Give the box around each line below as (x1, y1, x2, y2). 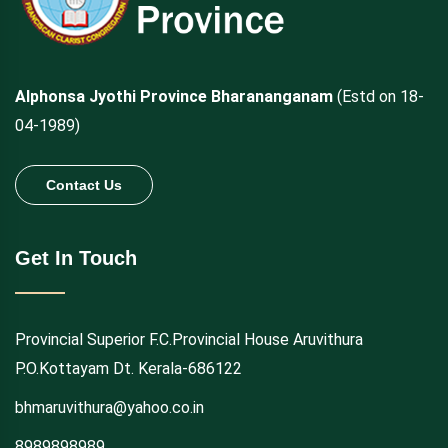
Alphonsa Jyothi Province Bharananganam (15, 86, 337, 106)
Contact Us (46, 176, 122, 193)
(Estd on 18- (337, 86, 424, 106)
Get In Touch (15, 246, 137, 269)
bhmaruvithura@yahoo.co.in (15, 397, 204, 417)
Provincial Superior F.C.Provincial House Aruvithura (15, 329, 363, 349)
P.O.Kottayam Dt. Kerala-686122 (15, 358, 242, 378)
